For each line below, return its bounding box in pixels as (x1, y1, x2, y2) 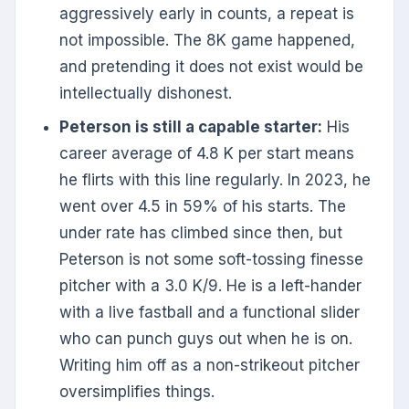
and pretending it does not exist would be (59, 58, 363, 77)
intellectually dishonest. (59, 84, 232, 103)
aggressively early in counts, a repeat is (59, 5, 354, 24)
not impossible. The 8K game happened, (59, 31, 355, 50)
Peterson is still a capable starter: (59, 118, 322, 137)
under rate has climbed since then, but (59, 224, 342, 243)
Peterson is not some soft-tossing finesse (59, 250, 363, 269)
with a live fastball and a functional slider (59, 303, 360, 322)
